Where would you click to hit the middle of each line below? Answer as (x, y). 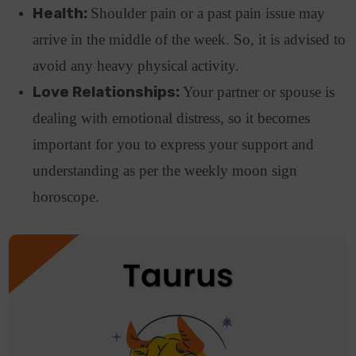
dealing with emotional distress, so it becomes (172, 118)
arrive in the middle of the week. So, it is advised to (190, 40)
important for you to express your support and (174, 145)
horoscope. (68, 197)
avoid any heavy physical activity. (138, 66)
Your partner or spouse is (259, 92)
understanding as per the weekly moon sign (165, 171)
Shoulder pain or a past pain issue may (208, 14)
